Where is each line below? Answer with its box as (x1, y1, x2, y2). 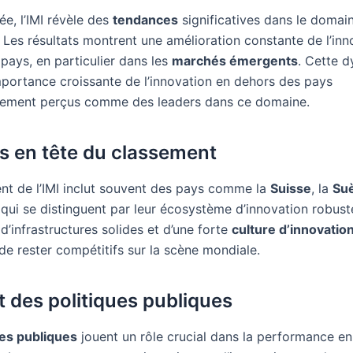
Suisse (270, 180, 311, 197)
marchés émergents (172, 53, 298, 69)
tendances (113, 12, 178, 28)
